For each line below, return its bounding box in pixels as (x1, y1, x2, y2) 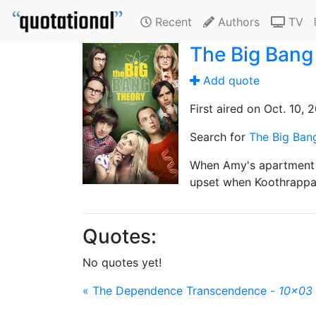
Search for (190, 130, 249, 144)
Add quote (200, 73, 260, 87)
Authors (214, 14, 260, 29)
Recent (152, 14, 193, 29)
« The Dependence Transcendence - (83, 284, 279, 298)
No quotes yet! (83, 255, 162, 269)
